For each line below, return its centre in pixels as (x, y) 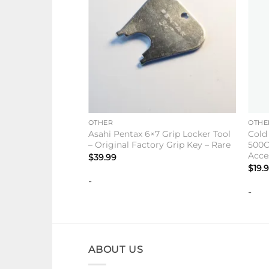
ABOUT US (116, 250)
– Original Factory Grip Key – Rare (159, 145)
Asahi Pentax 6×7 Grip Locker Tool (159, 134)
